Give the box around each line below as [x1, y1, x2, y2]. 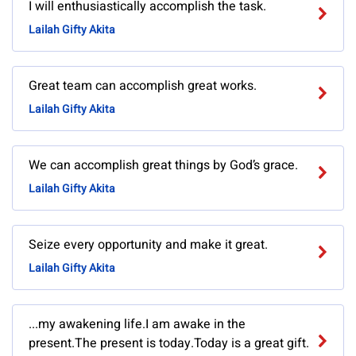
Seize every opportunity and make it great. [29, 235, 268, 255]
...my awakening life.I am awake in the [29, 315, 246, 335]
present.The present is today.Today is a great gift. [29, 334, 309, 354]
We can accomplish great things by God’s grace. [29, 156, 298, 176]
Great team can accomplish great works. [29, 76, 257, 96]
